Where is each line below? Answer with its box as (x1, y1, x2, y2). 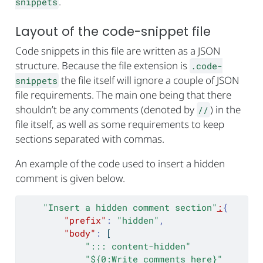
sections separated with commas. (15, 132, 164, 146)
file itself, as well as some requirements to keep (15, 117, 224, 131)
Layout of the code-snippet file (15, 22, 211, 40)
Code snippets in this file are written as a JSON (15, 44, 220, 58)
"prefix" (63, 214, 106, 227)
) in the (210, 103, 241, 117)
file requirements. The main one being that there (15, 88, 231, 102)
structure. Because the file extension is (15, 59, 190, 73)
